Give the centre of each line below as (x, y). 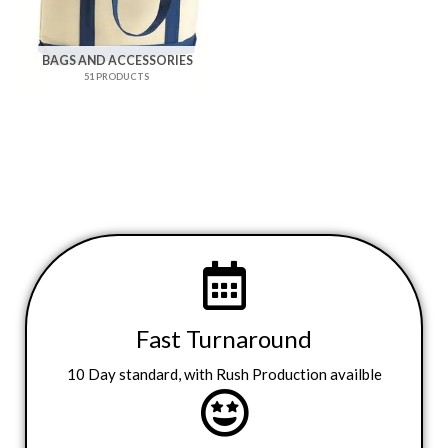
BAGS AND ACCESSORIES (117, 61)
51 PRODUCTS (117, 77)
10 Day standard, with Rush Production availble (224, 373)
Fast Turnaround (224, 338)
